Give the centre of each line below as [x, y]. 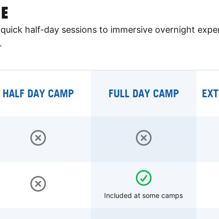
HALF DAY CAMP [38, 93]
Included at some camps [144, 195]
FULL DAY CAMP [143, 93]
